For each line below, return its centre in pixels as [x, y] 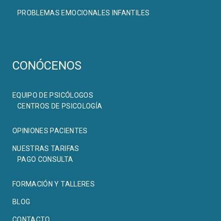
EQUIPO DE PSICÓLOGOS [53, 95]
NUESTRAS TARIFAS [46, 149]
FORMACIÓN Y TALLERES [54, 184]
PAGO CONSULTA [45, 160]
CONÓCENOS [47, 66]
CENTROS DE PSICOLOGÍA [60, 106]
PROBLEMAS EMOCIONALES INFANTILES [84, 13]
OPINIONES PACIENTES [50, 131]
